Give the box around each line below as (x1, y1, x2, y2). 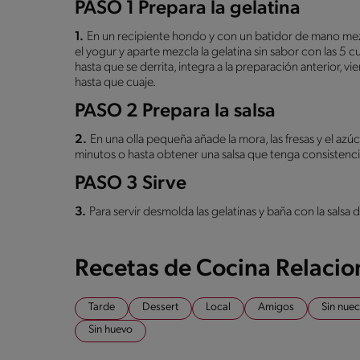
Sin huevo (88, 323, 133, 336)
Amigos (258, 301, 294, 313)
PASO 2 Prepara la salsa (75, 101, 276, 121)
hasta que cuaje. (75, 76, 156, 89)
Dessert (142, 301, 178, 313)
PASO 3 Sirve (75, 174, 186, 194)
